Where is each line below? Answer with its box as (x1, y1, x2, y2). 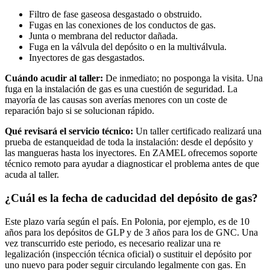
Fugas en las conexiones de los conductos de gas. (29, 20, 216, 31)
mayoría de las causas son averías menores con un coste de (5, 95, 227, 105)
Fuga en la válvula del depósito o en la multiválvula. (29, 42, 227, 52)
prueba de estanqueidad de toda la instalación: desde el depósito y (5, 137, 253, 148)
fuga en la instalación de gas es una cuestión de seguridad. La (5, 84, 237, 95)
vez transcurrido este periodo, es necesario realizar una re (5, 237, 221, 248)
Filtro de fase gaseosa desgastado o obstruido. (29, 9, 202, 20)
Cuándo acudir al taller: (5, 73, 103, 84)
